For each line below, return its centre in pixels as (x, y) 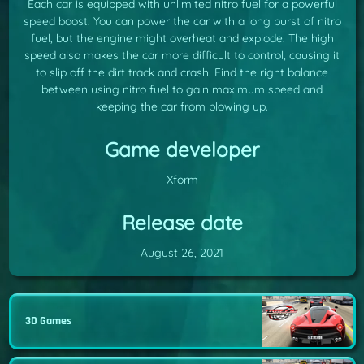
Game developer (182, 149)
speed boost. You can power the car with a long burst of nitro (182, 22)
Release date (182, 223)
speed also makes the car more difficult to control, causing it (182, 56)
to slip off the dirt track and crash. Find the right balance (182, 73)
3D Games (48, 321)
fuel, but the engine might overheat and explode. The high (182, 39)
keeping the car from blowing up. (182, 107)
